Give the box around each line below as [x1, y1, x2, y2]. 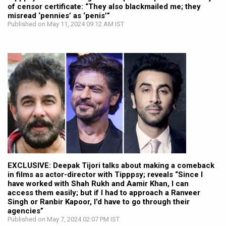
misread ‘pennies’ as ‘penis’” [8, 11, 110, 21]
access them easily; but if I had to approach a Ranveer [8, 188, 200, 198]
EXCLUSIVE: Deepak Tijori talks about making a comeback [8, 161, 214, 171]
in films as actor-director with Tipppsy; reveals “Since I [8, 170, 203, 180]
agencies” [8, 206, 43, 216]
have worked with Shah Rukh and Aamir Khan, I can [8, 179, 189, 189]
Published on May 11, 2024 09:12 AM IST [8, 20, 124, 28]
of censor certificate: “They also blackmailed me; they [8, 2, 201, 12]
